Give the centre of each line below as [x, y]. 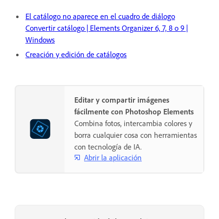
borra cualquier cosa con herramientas [136, 135]
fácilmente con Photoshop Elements [134, 112]
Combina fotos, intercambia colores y [133, 123]
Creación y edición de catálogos [76, 55]
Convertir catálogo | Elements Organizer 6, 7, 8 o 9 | [107, 28]
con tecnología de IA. [108, 147]
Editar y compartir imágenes [122, 100]
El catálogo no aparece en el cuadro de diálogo [100, 16]
